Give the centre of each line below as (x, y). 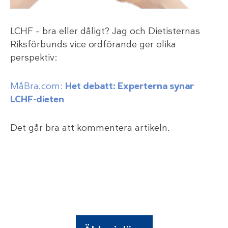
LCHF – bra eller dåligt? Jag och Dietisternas (105, 31)
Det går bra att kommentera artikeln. (90, 127)
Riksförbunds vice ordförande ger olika (93, 44)
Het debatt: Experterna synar (130, 86)
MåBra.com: (38, 86)
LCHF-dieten (37, 99)
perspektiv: (34, 57)
